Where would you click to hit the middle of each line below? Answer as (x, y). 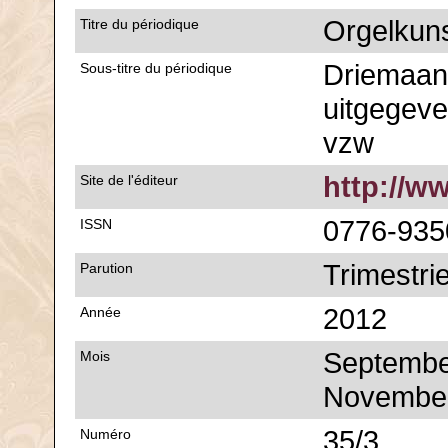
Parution (106, 268)
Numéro (105, 434)
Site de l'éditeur (129, 180)
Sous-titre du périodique (156, 68)
